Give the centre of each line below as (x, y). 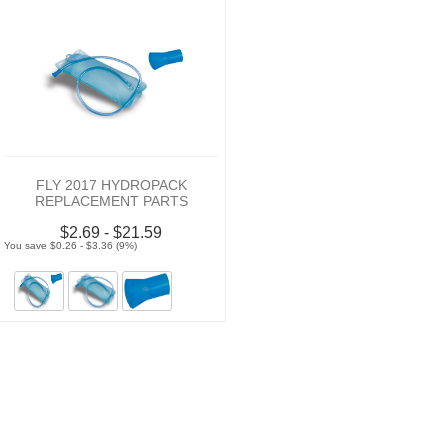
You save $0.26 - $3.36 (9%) (71, 245)
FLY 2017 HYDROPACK (111, 184)
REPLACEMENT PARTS (111, 200)
